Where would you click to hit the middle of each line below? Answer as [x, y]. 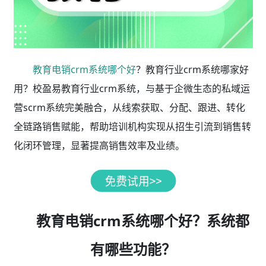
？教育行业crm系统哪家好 [192, 70]
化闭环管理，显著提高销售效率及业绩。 [99, 146]
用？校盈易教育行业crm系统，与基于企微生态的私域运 [132, 89]
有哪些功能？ [133, 249]
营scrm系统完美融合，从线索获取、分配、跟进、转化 [129, 108]
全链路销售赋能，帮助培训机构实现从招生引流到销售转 [132, 127]
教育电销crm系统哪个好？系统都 [142, 221]
